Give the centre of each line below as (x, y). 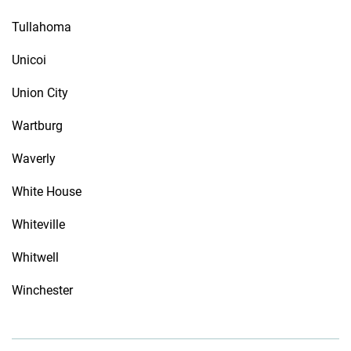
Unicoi (29, 60)
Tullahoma (42, 27)
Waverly (34, 159)
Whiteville (38, 224)
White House (47, 192)
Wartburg (37, 126)
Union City (40, 93)
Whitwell (35, 257)
